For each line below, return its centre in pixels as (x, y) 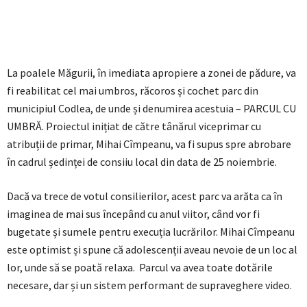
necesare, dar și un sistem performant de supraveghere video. (149, 285)
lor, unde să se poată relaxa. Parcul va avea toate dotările (140, 268)
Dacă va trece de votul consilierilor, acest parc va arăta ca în (145, 196)
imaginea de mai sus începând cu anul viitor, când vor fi (133, 214)
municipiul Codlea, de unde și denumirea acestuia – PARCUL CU (151, 109)
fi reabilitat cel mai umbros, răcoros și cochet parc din (133, 91)
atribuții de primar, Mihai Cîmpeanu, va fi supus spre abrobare (149, 144)
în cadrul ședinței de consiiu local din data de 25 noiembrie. (142, 162)
